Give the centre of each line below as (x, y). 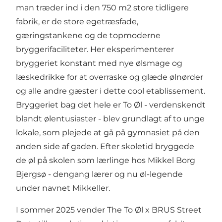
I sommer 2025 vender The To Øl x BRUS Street (109, 210)
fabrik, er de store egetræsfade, (77, 21)
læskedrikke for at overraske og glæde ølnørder (110, 77)
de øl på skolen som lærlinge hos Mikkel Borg (106, 160)
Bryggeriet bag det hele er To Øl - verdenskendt (111, 105)
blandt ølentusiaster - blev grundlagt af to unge (110, 118)
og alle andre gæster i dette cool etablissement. (111, 91)
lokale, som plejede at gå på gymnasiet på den (108, 132)
